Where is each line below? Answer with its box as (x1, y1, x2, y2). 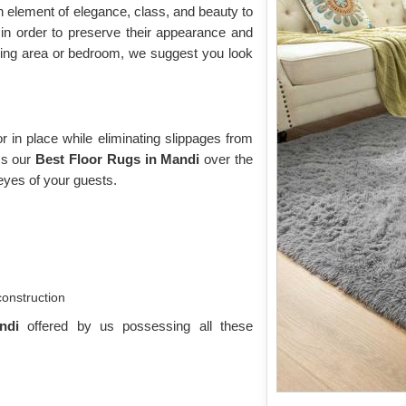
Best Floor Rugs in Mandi (35, 151, 205, 167)
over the (204, 151, 253, 167)
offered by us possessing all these (27, 318, 254, 333)
